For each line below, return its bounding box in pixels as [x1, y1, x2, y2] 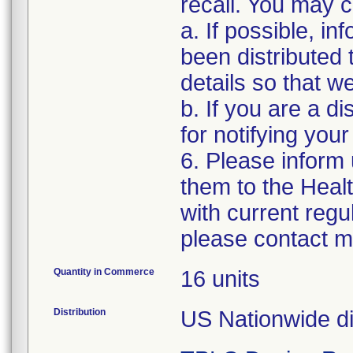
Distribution [54, 307, 106, 318]
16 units [180, 266, 260, 292]
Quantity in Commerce [54, 266, 154, 277]
